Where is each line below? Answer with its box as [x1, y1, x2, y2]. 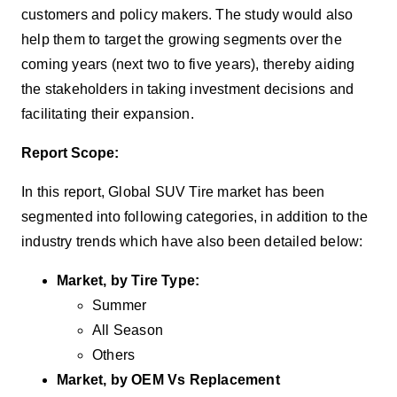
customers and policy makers [21, 6, 209, 22]
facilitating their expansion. [21, 105, 194, 121]
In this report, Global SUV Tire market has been [21, 183, 325, 199]
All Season [92, 322, 163, 338]
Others [92, 346, 136, 362]
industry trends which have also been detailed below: [21, 233, 363, 249]
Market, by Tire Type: [57, 272, 200, 288]
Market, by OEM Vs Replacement [57, 371, 280, 387]
